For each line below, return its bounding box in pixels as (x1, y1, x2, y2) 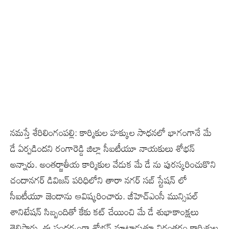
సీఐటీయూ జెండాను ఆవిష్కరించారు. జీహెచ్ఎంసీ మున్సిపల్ (10, 186, 198, 205)
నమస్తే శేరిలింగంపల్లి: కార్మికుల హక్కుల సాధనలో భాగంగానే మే (10, 123, 212, 142)
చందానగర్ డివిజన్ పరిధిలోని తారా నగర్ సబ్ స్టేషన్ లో (10, 170, 187, 189)
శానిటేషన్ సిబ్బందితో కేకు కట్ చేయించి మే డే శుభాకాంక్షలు (10, 202, 199, 221)
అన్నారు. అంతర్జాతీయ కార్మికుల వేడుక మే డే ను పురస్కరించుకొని (10, 154, 216, 173)
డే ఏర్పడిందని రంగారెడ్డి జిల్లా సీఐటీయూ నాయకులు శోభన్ (10, 139, 195, 157)
